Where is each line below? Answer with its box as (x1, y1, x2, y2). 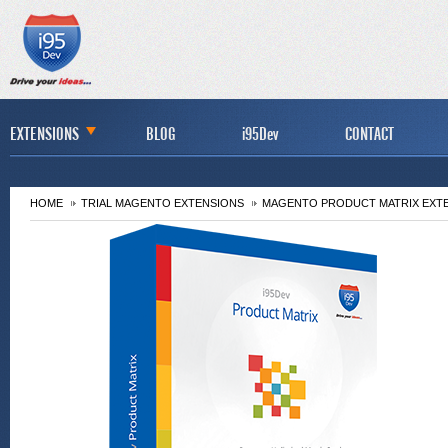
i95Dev (242, 126, 278, 136)
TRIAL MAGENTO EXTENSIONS (81, 197, 244, 209)
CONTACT (345, 126, 394, 136)
